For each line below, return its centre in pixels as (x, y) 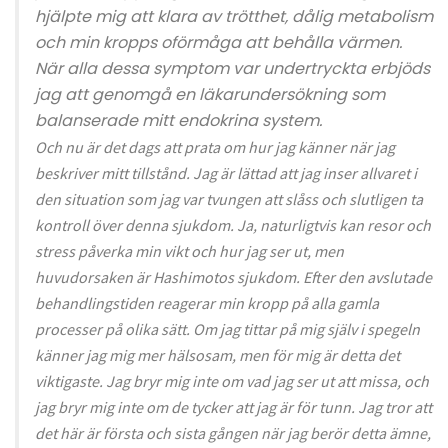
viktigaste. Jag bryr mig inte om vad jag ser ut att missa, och (232, 381)
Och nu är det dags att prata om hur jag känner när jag (215, 147)
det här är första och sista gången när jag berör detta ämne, (233, 433)
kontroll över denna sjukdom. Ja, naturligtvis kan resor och (233, 225)
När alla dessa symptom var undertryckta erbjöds (232, 69)
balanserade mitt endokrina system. (178, 121)
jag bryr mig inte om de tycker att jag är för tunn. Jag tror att (233, 407)
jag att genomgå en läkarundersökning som (210, 95)
